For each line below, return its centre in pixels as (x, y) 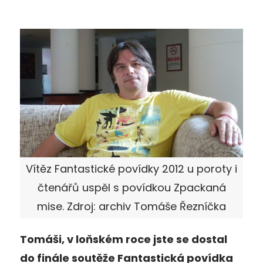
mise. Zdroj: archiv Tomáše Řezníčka (131, 206)
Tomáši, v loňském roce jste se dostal (124, 239)
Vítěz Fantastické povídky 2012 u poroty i (131, 168)
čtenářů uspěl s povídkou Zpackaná (131, 187)
